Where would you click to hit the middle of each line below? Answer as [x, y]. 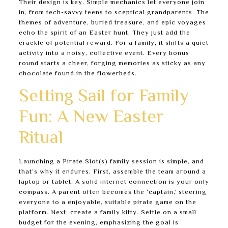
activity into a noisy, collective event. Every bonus [104, 53]
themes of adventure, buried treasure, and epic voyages [112, 23]
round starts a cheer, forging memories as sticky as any [112, 64]
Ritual [41, 139]
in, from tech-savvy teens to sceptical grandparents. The [114, 13]
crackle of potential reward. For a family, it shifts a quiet [113, 43]
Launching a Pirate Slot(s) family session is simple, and [111, 162]
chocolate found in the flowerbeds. [78, 74]
